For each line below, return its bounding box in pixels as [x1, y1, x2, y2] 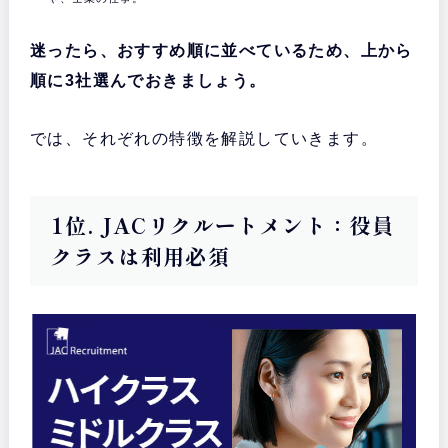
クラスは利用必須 [50, 241, 231, 272]
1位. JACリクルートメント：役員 [50, 210, 395, 241]
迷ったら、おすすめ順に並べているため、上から [29, 42, 413, 60]
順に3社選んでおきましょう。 [29, 72, 267, 90]
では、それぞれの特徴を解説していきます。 [29, 130, 378, 148]
